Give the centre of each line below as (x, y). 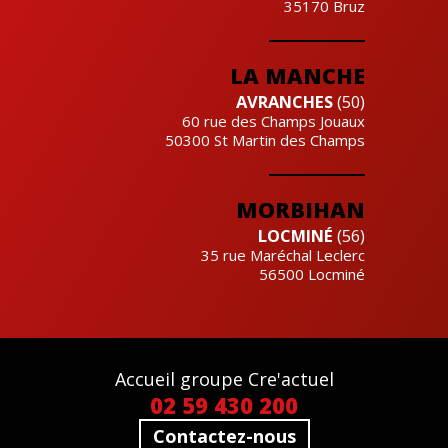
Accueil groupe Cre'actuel (224, 378)
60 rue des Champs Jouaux (274, 120)
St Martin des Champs (290, 139)
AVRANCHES (285, 101)
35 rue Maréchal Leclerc (283, 254)
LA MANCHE (298, 75)
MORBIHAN (301, 209)
